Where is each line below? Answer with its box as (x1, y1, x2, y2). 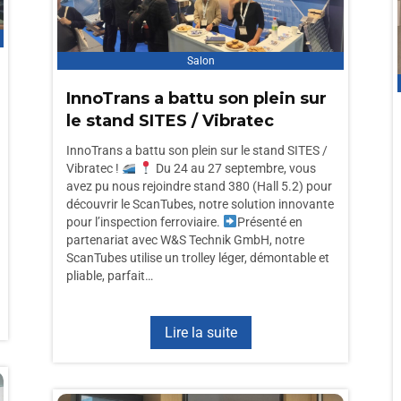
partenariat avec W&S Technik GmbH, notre (66, 233, 304, 247)
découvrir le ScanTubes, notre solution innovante (66, 197, 334, 211)
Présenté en (236, 215, 303, 229)
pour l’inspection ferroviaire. (66, 215, 223, 229)
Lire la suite (164, 324, 237, 341)
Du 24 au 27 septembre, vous (152, 161, 316, 175)
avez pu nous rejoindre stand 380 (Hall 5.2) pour (66, 179, 332, 193)
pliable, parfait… (66, 269, 153, 283)
